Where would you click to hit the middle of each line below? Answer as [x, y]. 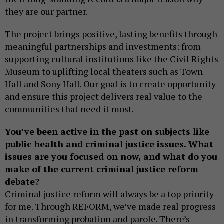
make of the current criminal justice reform [102, 169]
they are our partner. [47, 11]
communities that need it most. [69, 109]
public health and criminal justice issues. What [109, 144]
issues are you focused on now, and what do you [111, 156]
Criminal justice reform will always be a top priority [109, 194]
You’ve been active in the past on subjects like [107, 131]
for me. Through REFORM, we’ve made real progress [110, 206]
